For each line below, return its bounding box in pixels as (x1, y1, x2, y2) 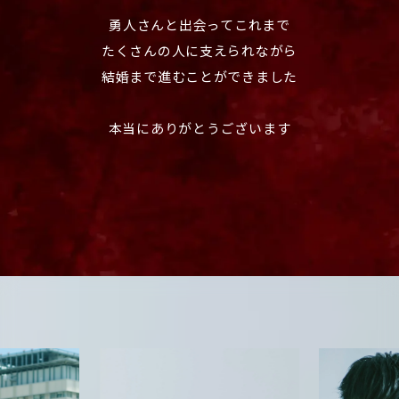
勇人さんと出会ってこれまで (109, 19, 290, 34)
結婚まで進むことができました (101, 70, 298, 85)
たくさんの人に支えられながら (101, 45, 298, 60)
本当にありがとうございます (108, 122, 291, 137)
